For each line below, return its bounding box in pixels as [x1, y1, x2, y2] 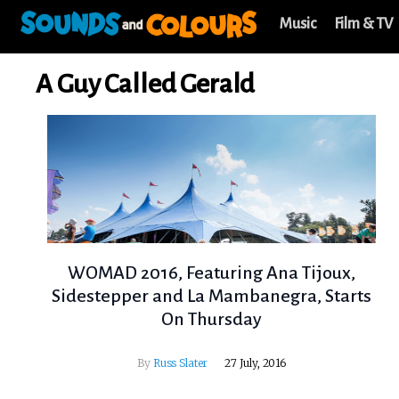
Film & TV [333, 16, 394, 32]
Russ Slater [152, 356, 208, 370]
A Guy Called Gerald [36, 69, 256, 98]
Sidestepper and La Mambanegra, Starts [52, 286, 372, 306]
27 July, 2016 [224, 356, 286, 370]
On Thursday [161, 309, 263, 330]
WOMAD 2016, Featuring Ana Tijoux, [68, 263, 356, 283]
